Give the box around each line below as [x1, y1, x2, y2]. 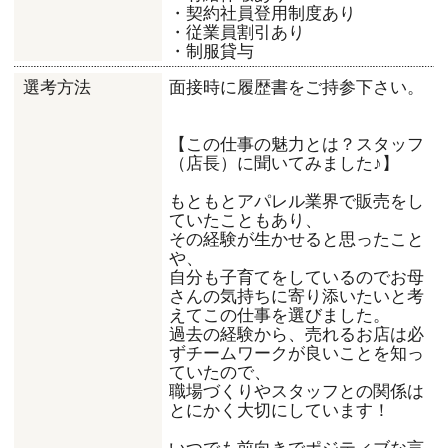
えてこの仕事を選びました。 [169, 302, 391, 326]
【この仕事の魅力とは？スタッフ [169, 131, 425, 155]
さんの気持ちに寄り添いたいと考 [169, 283, 425, 307]
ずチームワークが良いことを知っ [169, 340, 425, 364]
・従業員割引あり [169, 19, 306, 43]
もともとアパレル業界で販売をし [169, 188, 425, 212]
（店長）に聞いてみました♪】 [169, 150, 400, 174]
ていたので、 [169, 359, 272, 383]
